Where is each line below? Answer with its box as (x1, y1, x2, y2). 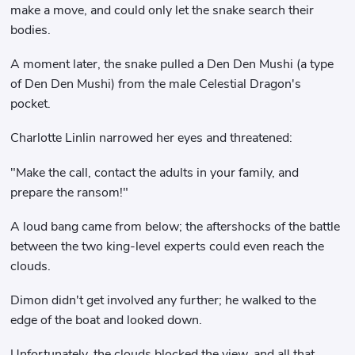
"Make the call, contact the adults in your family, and (10, 163, 300, 181)
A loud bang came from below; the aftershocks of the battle (10, 217, 341, 235)
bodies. (10, 21, 52, 39)
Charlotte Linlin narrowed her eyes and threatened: (10, 129, 293, 147)
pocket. (10, 95, 52, 113)
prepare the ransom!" (10, 183, 129, 201)
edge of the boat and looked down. (10, 311, 203, 330)
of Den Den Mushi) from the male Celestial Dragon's (10, 75, 302, 94)
